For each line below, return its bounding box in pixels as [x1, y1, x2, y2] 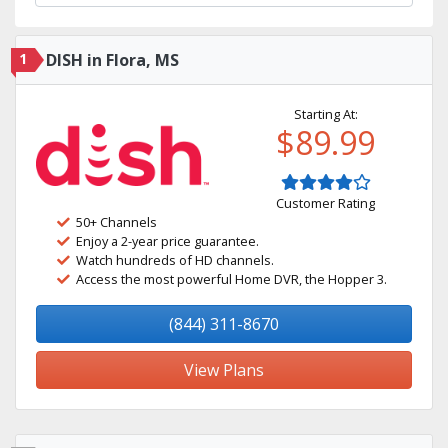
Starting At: [293, 105, 358, 123]
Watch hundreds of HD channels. [76, 251, 274, 269]
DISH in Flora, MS [46, 49, 179, 71]
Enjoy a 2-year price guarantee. [76, 232, 259, 250]
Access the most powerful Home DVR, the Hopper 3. [76, 270, 387, 288]
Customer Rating [276, 194, 375, 212]
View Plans [184, 359, 264, 381]
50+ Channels [76, 213, 157, 231]
